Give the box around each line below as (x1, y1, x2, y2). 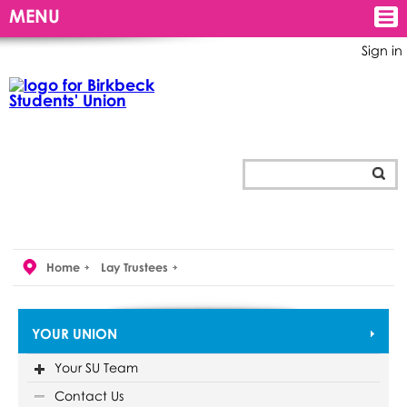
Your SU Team (54, 359, 138, 375)
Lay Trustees (100, 260, 168, 275)
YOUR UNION (31, 324, 117, 342)
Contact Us (54, 387, 124, 403)
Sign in (362, 43, 402, 58)
